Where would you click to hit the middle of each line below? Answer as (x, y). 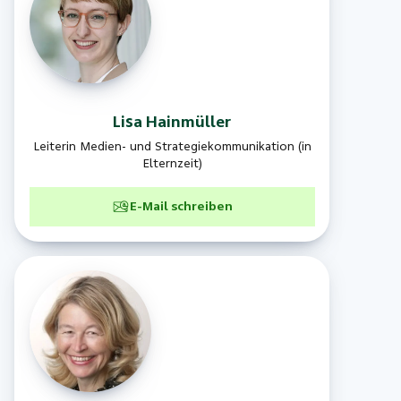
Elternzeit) (172, 163)
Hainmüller (189, 122)
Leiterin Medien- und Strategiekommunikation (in (172, 146)
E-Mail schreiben (181, 207)
